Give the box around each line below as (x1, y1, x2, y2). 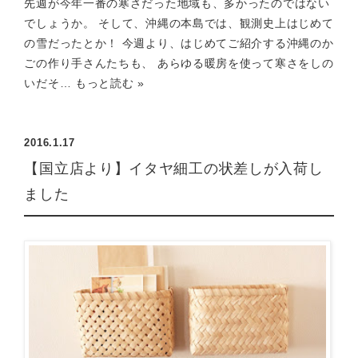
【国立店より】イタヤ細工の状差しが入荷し (24, 161, 324, 177)
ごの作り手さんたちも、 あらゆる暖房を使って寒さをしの (24, 57, 334, 70)
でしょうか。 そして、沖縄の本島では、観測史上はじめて (24, 17, 334, 30)
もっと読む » (74, 77, 145, 89)
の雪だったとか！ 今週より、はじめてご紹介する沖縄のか (24, 37, 334, 50)
